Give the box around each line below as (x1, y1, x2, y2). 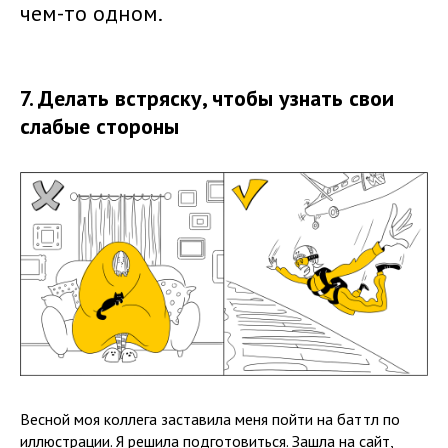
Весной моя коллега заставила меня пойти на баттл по (20, 409, 400, 429)
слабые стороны (20, 112, 179, 140)
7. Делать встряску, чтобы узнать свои (20, 84, 394, 112)
